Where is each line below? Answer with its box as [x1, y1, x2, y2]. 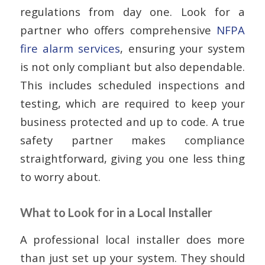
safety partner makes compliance [20, 132, 245, 147]
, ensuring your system [120, 40, 245, 56]
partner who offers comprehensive [20, 22, 217, 37]
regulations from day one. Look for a [20, 4, 245, 19]
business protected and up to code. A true [20, 114, 245, 129]
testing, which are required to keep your [20, 95, 245, 111]
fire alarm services [20, 40, 121, 56]
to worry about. [20, 169, 101, 184]
